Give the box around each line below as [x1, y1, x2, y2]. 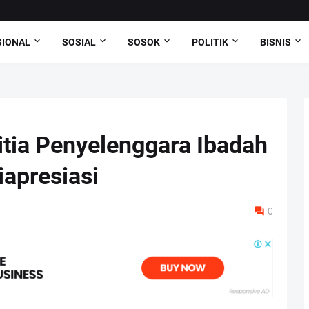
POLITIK [192, 36, 229, 48]
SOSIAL [62, 36, 97, 48]
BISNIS [260, 36, 292, 48]
